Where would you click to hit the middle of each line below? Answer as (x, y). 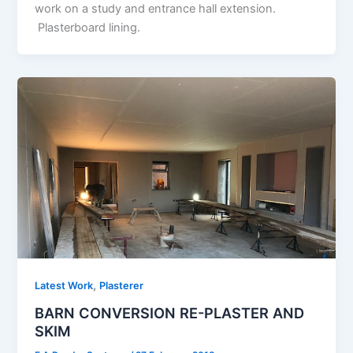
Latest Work (64, 285)
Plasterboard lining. (88, 27)
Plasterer (122, 285)
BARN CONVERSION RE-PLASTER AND (170, 313)
